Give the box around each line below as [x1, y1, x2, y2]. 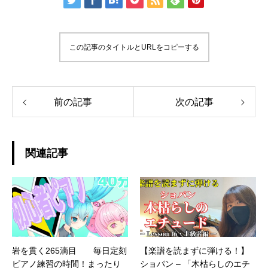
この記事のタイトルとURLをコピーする [69, 43, 199, 51]
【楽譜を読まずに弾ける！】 [140, 246, 249, 255]
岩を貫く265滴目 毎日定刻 [12, 246, 127, 255]
